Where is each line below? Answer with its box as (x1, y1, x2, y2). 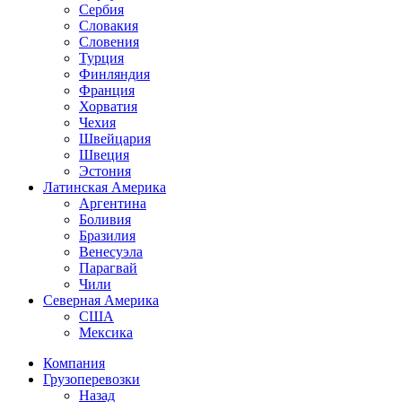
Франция (79, 83, 135, 98)
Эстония (79, 163, 131, 179)
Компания (43, 355, 105, 371)
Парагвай (79, 260, 137, 275)
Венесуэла (79, 244, 143, 259)
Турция (79, 50, 124, 66)
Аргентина (79, 196, 146, 211)
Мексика (79, 325, 133, 340)
